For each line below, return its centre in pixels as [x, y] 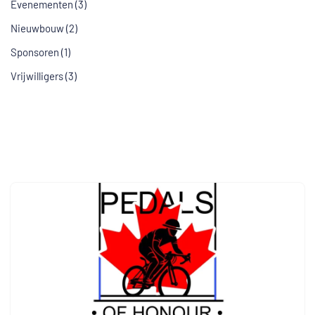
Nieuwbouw [37, 28]
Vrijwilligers [37, 76]
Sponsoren [35, 52]
